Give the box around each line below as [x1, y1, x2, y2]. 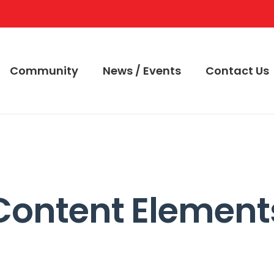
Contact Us [206, 63, 270, 78]
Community [10, 63, 79, 78]
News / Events [103, 63, 182, 78]
